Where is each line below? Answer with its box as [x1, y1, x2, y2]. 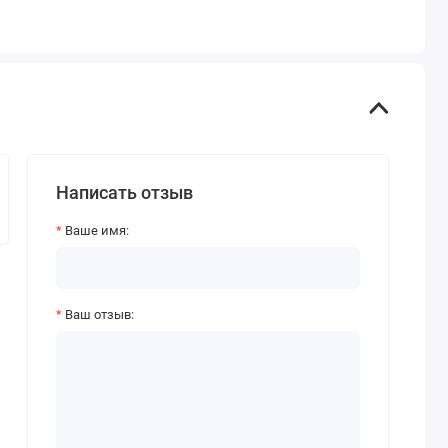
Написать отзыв [55, 182, 193, 204]
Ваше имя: [64, 222, 129, 238]
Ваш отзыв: [64, 307, 134, 322]
